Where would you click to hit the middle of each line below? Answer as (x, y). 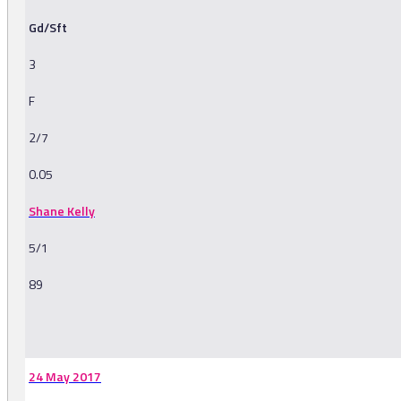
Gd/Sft (48, 28)
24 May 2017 (65, 377)
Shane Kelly (62, 211)
